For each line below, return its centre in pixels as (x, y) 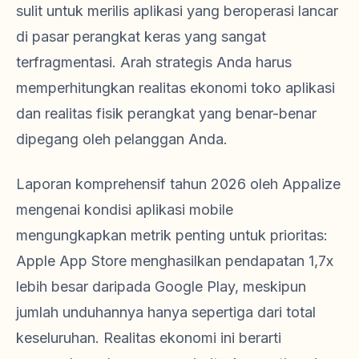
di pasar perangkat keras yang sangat (141, 36)
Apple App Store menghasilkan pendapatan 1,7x (175, 260)
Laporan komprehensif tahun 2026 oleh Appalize (178, 184)
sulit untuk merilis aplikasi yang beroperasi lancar (177, 10)
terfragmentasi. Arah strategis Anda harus (154, 62)
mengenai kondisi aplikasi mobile (125, 209)
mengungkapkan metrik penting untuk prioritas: (172, 235)
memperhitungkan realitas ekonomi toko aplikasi (175, 87)
